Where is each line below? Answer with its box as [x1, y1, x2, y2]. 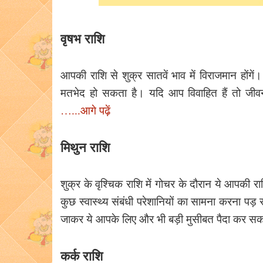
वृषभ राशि [60, 29, 104, 49]
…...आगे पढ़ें [60, 103, 110, 118]
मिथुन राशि [60, 137, 110, 157]
